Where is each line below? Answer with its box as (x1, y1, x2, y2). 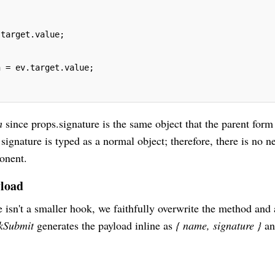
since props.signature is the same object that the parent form (6, 115, 273, 131)
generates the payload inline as (37, 217, 172, 233)
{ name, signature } (172, 217, 261, 233)
